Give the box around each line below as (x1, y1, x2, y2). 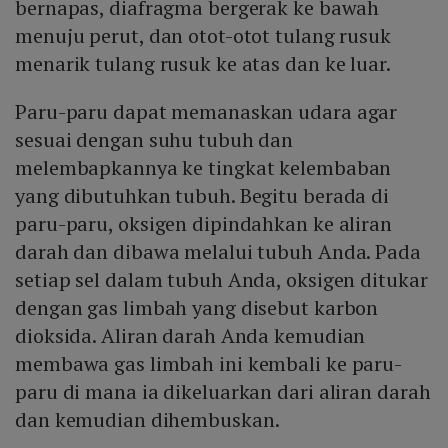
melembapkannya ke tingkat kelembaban (15, 153, 392, 181)
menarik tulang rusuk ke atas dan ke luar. (15, 49, 391, 77)
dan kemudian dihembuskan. (15, 405, 280, 433)
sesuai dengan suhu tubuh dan (15, 125, 294, 153)
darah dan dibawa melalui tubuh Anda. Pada (15, 237, 421, 265)
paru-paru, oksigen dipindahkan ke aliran (15, 209, 392, 237)
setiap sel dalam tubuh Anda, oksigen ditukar (15, 265, 428, 293)
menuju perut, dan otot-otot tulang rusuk (15, 21, 391, 49)
